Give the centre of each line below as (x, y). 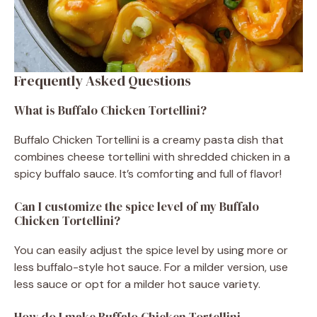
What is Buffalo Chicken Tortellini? (110, 110)
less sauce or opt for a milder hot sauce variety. (137, 284)
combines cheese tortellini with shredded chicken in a (152, 156)
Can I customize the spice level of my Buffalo (137, 206)
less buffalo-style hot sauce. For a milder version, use (151, 267)
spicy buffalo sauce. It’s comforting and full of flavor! (148, 173)
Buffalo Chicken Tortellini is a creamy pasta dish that (149, 139)
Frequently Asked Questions (103, 80)
